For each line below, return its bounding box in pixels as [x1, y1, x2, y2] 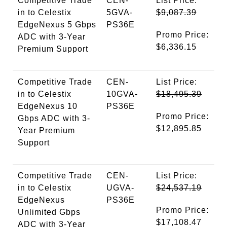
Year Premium [18, 126, 75, 135]
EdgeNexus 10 [18, 102, 78, 111]
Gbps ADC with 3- [18, 114, 90, 123]
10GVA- [106, 90, 138, 99]
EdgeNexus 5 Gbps [18, 20, 96, 29]
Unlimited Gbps [18, 208, 81, 217]
